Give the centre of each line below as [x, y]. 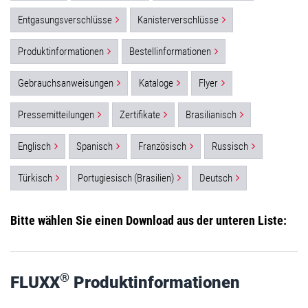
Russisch [230, 146]
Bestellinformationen [170, 52]
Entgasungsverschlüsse [65, 20]
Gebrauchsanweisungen [66, 83]
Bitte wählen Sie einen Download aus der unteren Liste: [148, 220]
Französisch [162, 146]
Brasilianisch [211, 115]
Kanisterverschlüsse [178, 20]
